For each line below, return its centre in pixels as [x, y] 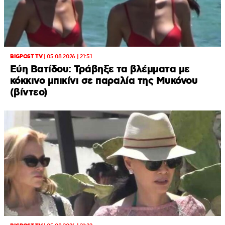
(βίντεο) [29, 92]
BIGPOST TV [26, 57]
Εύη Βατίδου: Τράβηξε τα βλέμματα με [100, 69]
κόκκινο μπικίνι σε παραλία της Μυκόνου [104, 81]
